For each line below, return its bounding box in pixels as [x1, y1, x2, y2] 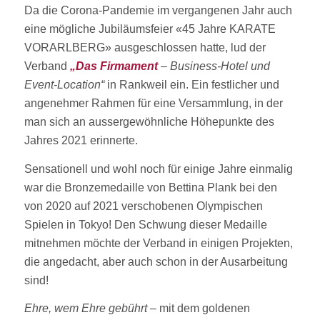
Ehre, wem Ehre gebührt [24, 302, 147, 315]
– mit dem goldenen [146, 302, 250, 315]
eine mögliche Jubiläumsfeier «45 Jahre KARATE [24, 23, 276, 36]
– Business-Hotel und [157, 60, 270, 73]
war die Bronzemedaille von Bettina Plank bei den [24, 181, 277, 194]
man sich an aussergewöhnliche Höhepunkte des [24, 116, 274, 129]
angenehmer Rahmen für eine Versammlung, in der [24, 97, 283, 110]
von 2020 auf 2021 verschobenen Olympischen [24, 199, 263, 212]
